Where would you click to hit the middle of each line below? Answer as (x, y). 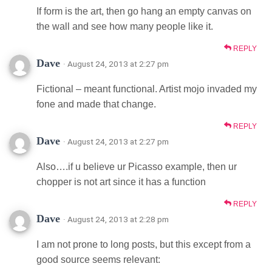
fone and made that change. (96, 104)
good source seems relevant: (98, 259)
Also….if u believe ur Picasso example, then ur (137, 166)
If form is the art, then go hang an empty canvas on (144, 11)
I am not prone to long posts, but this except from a (144, 244)
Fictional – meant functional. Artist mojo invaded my (147, 89)
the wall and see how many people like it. (125, 26)
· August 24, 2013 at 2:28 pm (116, 219)
